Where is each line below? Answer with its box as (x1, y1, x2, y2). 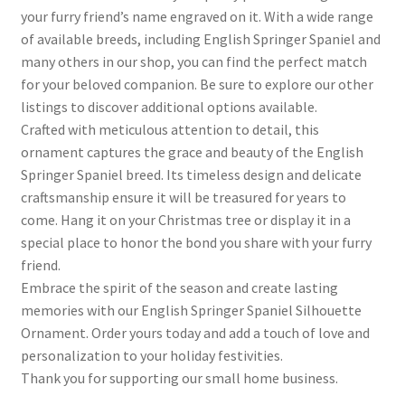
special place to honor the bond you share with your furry (20, 232, 372, 251)
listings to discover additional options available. (20, 97, 317, 116)
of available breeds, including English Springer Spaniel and (20, 29, 381, 48)
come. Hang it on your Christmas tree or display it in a (20, 210, 351, 229)
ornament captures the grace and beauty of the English (20, 142, 363, 161)
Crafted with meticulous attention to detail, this (20, 119, 319, 138)
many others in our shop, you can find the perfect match (20, 52, 367, 71)
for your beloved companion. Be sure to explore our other (20, 74, 373, 93)
